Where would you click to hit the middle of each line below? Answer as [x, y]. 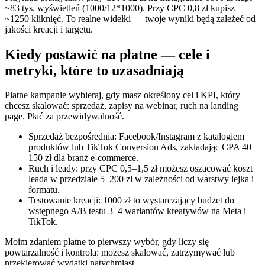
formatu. [44, 190]
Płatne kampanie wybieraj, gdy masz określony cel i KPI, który [122, 95]
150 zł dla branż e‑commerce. [83, 158]
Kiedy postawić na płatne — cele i [107, 54]
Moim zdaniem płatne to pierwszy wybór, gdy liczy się [107, 242]
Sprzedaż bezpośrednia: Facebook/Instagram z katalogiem [136, 137]
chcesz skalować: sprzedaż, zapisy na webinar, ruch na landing [122, 106]
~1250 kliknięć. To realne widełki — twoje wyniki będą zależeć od [130, 18]
